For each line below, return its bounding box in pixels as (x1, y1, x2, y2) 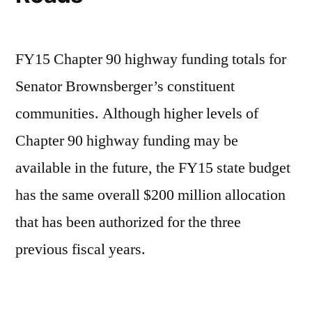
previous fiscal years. (15, 240, 146, 260)
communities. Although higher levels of (15, 104, 258, 124)
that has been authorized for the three (15, 212, 241, 233)
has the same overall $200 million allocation (15, 185, 286, 205)
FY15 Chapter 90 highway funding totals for (15, 49, 286, 70)
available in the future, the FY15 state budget (15, 158, 290, 178)
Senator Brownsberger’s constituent (15, 77, 235, 97)
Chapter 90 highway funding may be (15, 131, 238, 151)
